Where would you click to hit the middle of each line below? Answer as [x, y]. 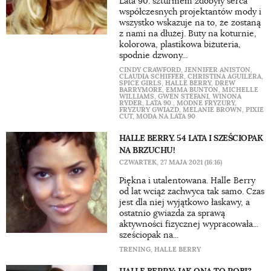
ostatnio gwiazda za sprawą [172, 213]
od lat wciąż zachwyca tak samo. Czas [191, 191]
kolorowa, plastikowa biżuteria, [180, 44]
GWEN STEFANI [183, 96]
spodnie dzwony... [153, 55]
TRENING [135, 249]
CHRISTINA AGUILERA [224, 76]
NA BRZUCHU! [147, 150]
